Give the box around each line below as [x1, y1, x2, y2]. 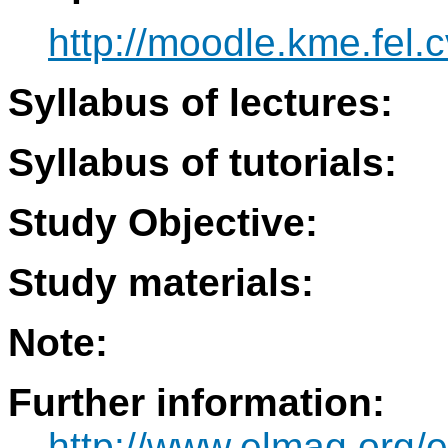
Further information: [8, 381, 385, 425]
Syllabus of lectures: [8, 81, 393, 125]
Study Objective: [8, 201, 318, 245]
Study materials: [8, 261, 314, 305]
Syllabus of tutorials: [8, 141, 397, 185]
